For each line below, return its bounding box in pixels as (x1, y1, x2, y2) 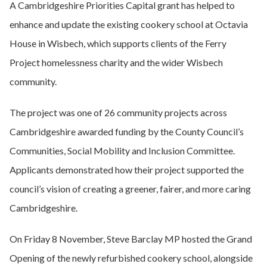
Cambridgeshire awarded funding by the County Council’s (10, 126, 244, 137)
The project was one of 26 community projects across (10, 107, 227, 118)
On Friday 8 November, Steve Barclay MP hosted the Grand (10, 233, 252, 244)
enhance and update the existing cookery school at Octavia (10, 18, 248, 30)
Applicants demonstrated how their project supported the (10, 164, 244, 175)
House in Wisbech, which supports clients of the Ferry (10, 38, 226, 49)
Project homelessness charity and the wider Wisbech (10, 57, 223, 68)
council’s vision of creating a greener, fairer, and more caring (10, 183, 251, 194)
